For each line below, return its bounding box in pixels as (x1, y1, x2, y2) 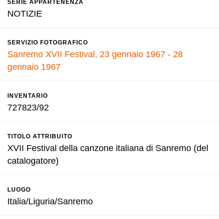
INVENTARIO (7, 92, 48, 99)
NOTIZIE (7, 9, 42, 19)
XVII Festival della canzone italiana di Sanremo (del (7, 143, 208, 153)
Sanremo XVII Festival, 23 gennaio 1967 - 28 (7, 49, 183, 59)
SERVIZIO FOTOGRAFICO (7, 39, 88, 46)
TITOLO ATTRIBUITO (7, 133, 72, 140)
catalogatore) (7, 156, 59, 166)
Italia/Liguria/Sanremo (7, 197, 93, 206)
